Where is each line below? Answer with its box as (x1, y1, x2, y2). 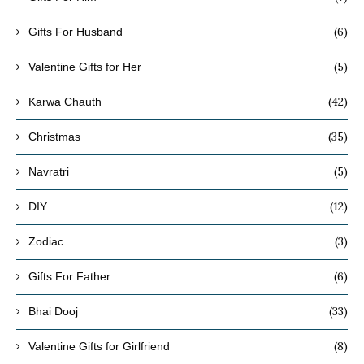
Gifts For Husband (28, 25, 123, 39)
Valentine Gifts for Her (28, 60, 141, 74)
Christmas (28, 130, 80, 144)
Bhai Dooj (28, 305, 78, 318)
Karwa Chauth (28, 95, 102, 109)
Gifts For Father (28, 270, 110, 284)
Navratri (28, 165, 69, 179)
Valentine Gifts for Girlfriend (28, 340, 170, 353)
